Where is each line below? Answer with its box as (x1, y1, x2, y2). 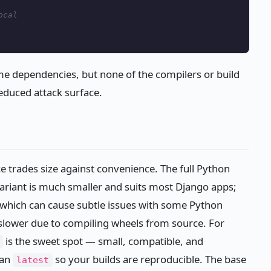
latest (16, 255, 49, 266)
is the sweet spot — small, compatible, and (3, 234, 203, 249)
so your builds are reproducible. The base (53, 252, 246, 267)
